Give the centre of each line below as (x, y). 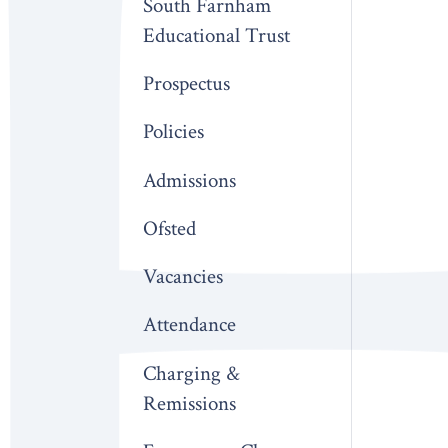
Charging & (192, 373)
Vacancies (183, 277)
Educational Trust (217, 35)
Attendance (190, 325)
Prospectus (187, 84)
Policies (174, 132)
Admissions (190, 180)
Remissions (190, 403)
